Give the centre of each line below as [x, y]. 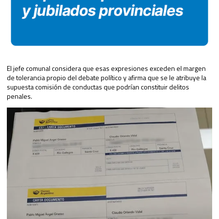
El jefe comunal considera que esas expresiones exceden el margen [106, 68]
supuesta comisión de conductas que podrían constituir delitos [98, 87]
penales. [20, 96]
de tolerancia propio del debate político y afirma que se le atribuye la [107, 78]
